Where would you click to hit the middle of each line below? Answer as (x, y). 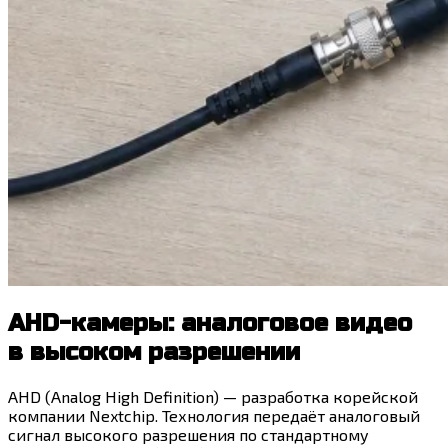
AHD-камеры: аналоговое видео (210, 323)
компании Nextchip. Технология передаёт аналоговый (214, 415)
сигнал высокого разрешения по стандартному (188, 434)
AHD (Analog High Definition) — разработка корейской (213, 396)
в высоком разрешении (154, 352)
